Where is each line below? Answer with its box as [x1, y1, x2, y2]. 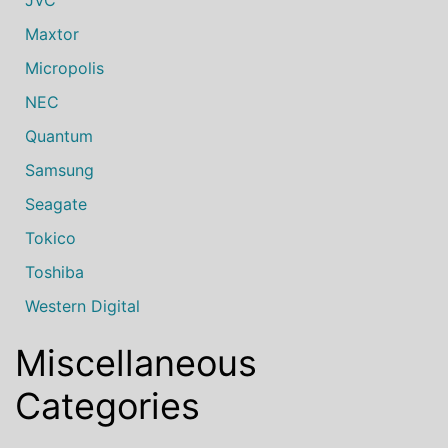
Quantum [25, 125, 93, 146]
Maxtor [25, 23, 79, 44]
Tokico [25, 227, 76, 248]
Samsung [25, 159, 94, 180]
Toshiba [25, 261, 84, 282]
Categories [15, 383, 200, 428]
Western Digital [25, 295, 140, 316]
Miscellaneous [15, 340, 257, 385]
